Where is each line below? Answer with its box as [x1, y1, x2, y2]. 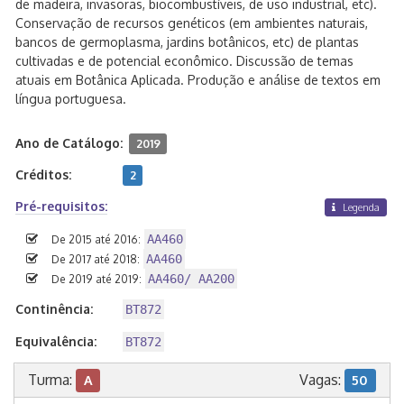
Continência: [15, 301, 93, 317]
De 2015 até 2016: [51, 233, 141, 247]
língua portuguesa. [15, 91, 126, 106]
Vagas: [298, 371, 344, 390]
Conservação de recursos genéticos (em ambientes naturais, [15, 15, 368, 31]
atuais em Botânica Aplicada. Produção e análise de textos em [15, 72, 381, 87]
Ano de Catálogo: [15, 135, 123, 151]
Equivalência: [15, 334, 96, 350]
